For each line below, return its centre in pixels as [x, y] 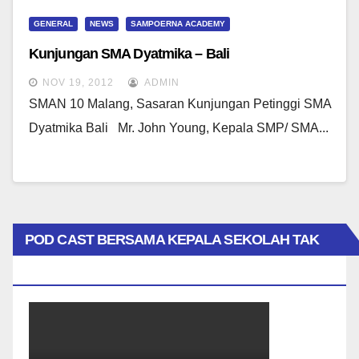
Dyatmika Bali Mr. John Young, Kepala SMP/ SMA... [179, 128]
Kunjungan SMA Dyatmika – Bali [129, 54]
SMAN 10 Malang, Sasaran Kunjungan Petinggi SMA [180, 104]
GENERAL [53, 24]
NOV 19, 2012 [78, 83]
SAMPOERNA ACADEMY [178, 24]
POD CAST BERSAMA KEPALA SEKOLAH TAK [172, 240]
